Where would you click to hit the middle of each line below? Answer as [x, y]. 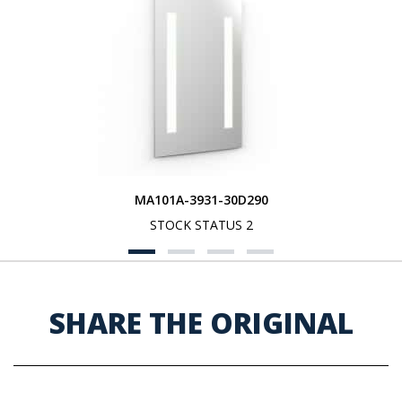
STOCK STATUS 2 [201, 225]
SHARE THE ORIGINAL [201, 323]
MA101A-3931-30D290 [201, 200]
